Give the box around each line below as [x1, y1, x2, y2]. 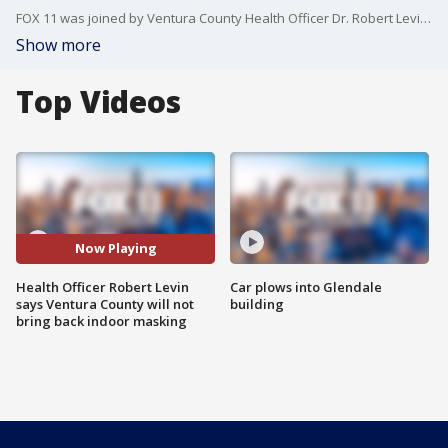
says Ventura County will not [16, 294, 194, 313]
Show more [16, 34, 101, 56]
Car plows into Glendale [230, 277, 382, 296]
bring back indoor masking [16, 311, 187, 330]
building [230, 294, 284, 313]
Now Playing [74, 239, 157, 258]
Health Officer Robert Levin [16, 277, 189, 296]
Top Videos [16, 81, 181, 122]
